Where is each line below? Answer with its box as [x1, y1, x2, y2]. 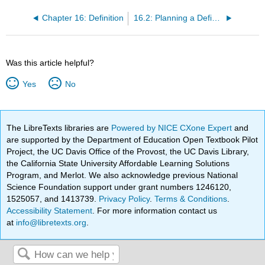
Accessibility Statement [7, 205, 93, 215]
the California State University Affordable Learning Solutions [7, 158, 230, 168]
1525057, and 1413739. [7, 193, 99, 203]
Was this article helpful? [6, 57, 95, 67]
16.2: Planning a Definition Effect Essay [212, 13, 221, 22]
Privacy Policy [99, 193, 150, 203]
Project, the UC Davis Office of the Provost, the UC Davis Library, [7, 146, 250, 156]
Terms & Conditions [154, 193, 228, 203]
